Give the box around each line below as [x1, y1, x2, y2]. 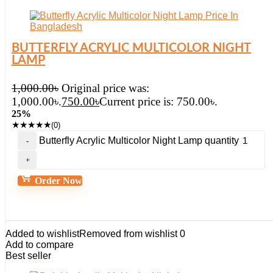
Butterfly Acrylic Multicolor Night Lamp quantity [39, 135, 239, 146]
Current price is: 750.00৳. [99, 95, 218, 108]
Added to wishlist [5, 229, 79, 239]
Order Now [32, 175, 82, 186]
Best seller [5, 250, 51, 261]
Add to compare [5, 239, 74, 250]
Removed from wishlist [79, 229, 177, 239]
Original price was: [62, 82, 149, 94]
